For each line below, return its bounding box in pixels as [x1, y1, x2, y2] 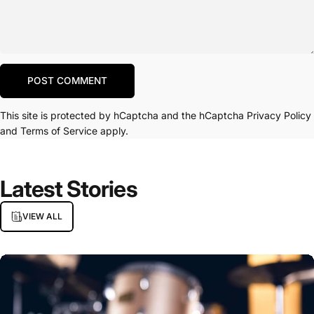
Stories [67, 175, 137, 203]
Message [18, 69, 60, 82]
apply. [97, 125, 128, 137]
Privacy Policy [247, 109, 311, 122]
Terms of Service [20, 125, 97, 137]
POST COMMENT [27, 75, 107, 87]
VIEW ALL [22, 211, 62, 222]
